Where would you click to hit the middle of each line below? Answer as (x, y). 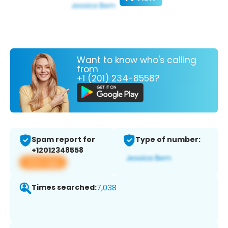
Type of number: (168, 140)
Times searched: (64, 188)
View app (43, 162)
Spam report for (63, 140)
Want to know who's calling (137, 60)
